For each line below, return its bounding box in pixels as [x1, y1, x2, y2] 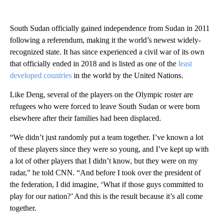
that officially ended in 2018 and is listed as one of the [10, 59, 178, 68]
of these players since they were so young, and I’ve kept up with [10, 145, 209, 154]
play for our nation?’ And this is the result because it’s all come [10, 192, 203, 201]
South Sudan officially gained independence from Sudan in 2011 [10, 24, 210, 33]
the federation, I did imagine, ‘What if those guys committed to [10, 180, 203, 189]
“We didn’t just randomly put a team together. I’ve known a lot [10, 133, 203, 142]
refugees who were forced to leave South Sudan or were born [10, 102, 200, 111]
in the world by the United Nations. [72, 71, 183, 80]
